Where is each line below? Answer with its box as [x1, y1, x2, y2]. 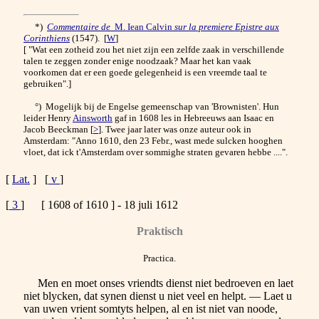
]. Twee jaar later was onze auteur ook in [98, 123, 251, 135]
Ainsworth [73, 112, 113, 123]
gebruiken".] [23, 78, 71, 89]
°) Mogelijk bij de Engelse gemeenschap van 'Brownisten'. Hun [23, 100, 279, 112]
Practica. [143, 252, 176, 263]
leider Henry [23, 112, 73, 123]
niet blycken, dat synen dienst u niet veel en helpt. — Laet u [23, 289, 292, 302]
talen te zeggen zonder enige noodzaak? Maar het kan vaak [23, 55, 251, 66]
